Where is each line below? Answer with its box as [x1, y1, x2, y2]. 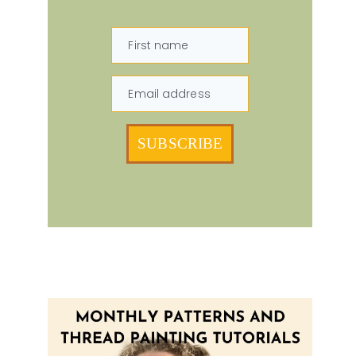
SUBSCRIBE [137, 135, 223, 153]
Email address [128, 86, 211, 103]
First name [128, 37, 189, 54]
